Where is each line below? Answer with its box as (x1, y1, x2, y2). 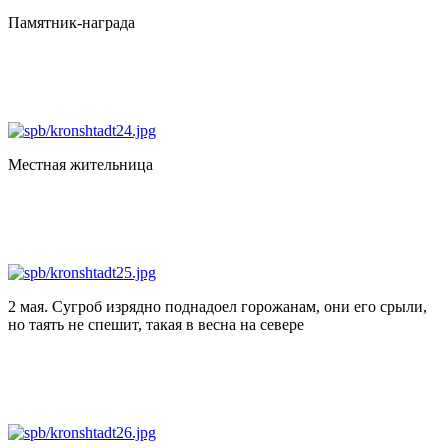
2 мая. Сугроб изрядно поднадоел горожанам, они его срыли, (8, 297, 427, 315)
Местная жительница (8, 155, 153, 173)
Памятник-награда (8, 13, 135, 31)
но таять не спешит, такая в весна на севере (8, 315, 304, 333)
